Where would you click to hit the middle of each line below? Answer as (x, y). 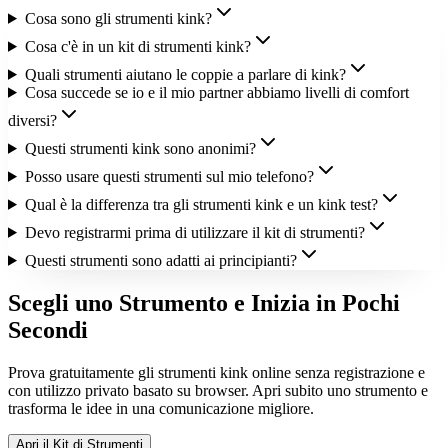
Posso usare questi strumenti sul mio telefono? (169, 176)
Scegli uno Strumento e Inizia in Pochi (204, 302)
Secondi (48, 329)
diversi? (32, 120)
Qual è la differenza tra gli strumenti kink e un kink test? (201, 204)
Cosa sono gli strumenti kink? (118, 18)
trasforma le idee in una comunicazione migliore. (161, 408)
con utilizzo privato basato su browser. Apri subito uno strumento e (218, 390)
